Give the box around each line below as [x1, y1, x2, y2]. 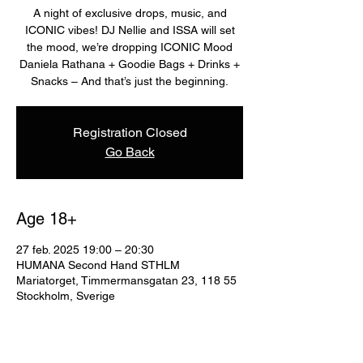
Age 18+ [16, 209, 77, 228]
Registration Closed [72, 125, 187, 140]
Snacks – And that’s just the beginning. [31, 75, 228, 88]
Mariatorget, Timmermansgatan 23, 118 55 [16, 274, 237, 287]
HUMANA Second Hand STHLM [16, 258, 180, 271]
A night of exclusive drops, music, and [32, 6, 227, 19]
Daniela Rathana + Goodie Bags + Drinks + [19, 58, 240, 70]
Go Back [105, 144, 155, 160]
